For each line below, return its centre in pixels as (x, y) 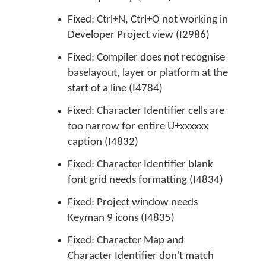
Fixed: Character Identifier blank (140, 165)
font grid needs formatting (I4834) (145, 180)
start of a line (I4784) (115, 89)
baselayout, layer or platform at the (148, 73)
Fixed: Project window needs (133, 203)
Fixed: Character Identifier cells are (146, 111)
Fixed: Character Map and (126, 241)
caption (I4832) (103, 142)
